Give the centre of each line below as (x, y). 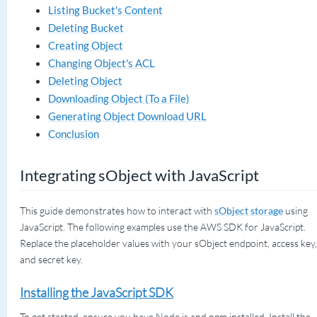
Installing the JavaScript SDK (96, 292)
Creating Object (85, 45)
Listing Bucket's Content (105, 10)
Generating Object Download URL (127, 116)
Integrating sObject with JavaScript (139, 175)
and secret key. (51, 259)
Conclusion (73, 134)
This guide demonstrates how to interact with (117, 211)
